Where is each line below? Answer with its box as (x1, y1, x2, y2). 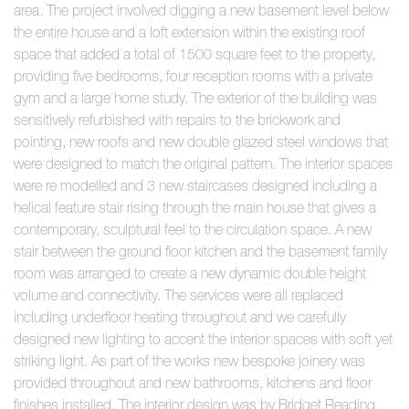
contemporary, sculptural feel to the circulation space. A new (14, 222, 372, 237)
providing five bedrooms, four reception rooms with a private (14, 68, 372, 84)
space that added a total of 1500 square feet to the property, (14, 47, 375, 62)
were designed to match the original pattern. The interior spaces (14, 156, 393, 172)
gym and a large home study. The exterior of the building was (14, 90, 377, 106)
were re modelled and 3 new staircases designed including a (14, 178, 377, 194)
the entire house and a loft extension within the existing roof (14, 25, 365, 40)
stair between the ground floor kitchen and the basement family (14, 244, 387, 259)
